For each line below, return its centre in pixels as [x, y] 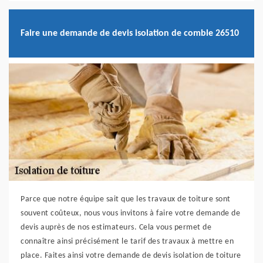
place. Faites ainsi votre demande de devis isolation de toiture [131, 256]
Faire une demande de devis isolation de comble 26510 [130, 33]
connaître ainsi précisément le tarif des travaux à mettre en [127, 242]
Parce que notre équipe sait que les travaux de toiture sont [126, 200]
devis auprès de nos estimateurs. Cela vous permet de [116, 228]
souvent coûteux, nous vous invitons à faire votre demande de [130, 214]
